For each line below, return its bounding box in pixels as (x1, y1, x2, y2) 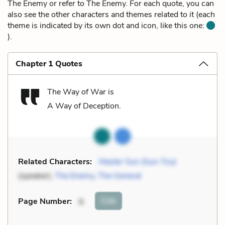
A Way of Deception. (47, 100, 121, 111)
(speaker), (18, 170, 55, 181)
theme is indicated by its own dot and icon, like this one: (8, 20, 206, 31)
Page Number (18, 196, 70, 207)
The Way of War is (47, 86, 114, 97)
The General (98, 170, 141, 181)
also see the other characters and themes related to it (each (8, 9, 215, 20)
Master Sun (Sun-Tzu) (99, 156, 176, 167)
